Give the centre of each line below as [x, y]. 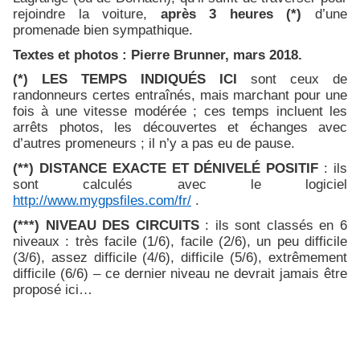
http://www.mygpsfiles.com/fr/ [102, 200]
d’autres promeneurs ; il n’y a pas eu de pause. [154, 143]
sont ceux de [292, 79]
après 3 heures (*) [231, 14]
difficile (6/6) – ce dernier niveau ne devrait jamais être [180, 273]
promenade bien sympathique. [131, 30]
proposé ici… [53, 289]
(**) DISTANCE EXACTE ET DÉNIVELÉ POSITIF [169, 168]
